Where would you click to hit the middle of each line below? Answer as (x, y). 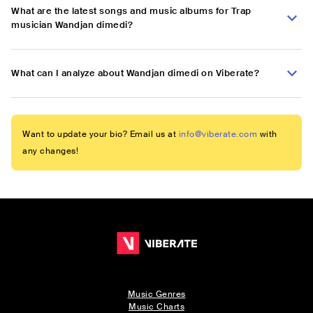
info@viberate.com (218, 134)
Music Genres (156, 294)
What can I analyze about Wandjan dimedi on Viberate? (135, 73)
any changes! (50, 151)
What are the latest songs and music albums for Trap (131, 11)
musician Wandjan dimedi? (72, 25)
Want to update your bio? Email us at (99, 134)
